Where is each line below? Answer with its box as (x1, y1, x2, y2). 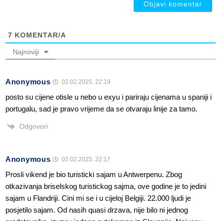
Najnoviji (13, 47, 39, 56)
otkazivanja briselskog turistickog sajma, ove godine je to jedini (5, 182, 206, 191)
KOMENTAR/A (12, 31, 66, 39)
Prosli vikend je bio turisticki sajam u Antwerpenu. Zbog (5, 170, 182, 179)
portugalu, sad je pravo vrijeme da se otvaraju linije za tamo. (5, 104, 197, 113)
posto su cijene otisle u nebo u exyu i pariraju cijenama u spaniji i (5, 92, 212, 101)
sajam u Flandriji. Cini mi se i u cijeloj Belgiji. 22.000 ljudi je (5, 194, 191, 203)
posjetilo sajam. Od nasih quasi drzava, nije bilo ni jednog (5, 206, 188, 215)
